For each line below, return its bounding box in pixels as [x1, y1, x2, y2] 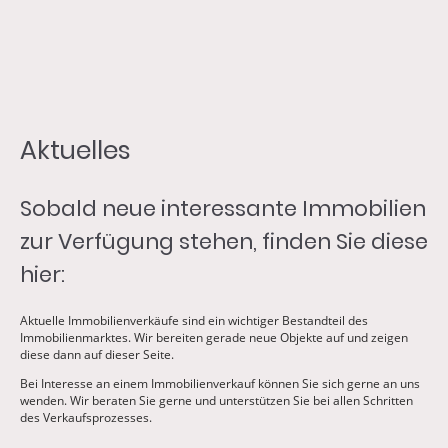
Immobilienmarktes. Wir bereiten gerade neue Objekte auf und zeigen [20, 329, 408, 347]
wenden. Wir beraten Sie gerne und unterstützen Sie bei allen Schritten [20, 392, 413, 410]
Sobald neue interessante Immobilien [20, 192, 426, 224]
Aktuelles [20, 132, 131, 169]
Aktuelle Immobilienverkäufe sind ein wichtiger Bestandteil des [20, 312, 368, 330]
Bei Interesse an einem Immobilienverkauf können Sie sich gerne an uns [20, 375, 420, 393]
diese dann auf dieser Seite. [20, 346, 174, 364]
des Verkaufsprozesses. [20, 409, 152, 427]
